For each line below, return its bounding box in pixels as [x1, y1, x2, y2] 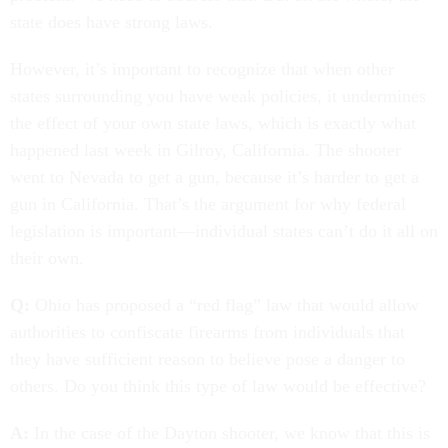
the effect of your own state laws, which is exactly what [10, 112, 416, 133]
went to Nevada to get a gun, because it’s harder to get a [10, 166, 419, 187]
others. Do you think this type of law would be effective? [10, 375, 426, 396]
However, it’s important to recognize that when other [10, 58, 394, 79]
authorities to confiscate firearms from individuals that [10, 321, 405, 342]
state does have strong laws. [10, 11, 213, 32]
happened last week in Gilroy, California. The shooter [10, 139, 401, 160]
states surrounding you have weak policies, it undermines [10, 85, 426, 106]
